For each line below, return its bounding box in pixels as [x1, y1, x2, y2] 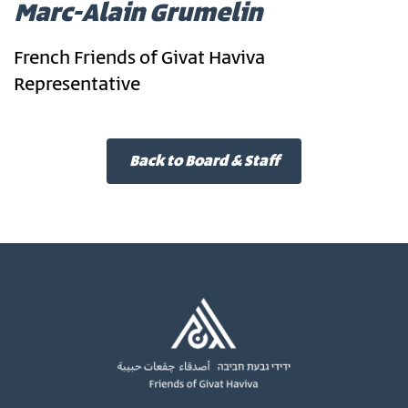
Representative [14, 72, 140, 98]
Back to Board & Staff [129, 150, 279, 172]
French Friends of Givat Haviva [14, 46, 265, 72]
